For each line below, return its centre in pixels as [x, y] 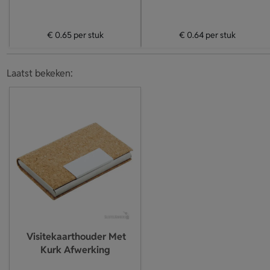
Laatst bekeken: [39, 73]
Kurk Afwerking [75, 250]
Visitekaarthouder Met [76, 237]
